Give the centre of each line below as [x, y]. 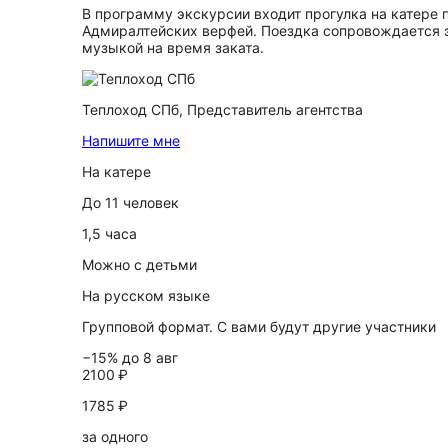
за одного [115, 436]
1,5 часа [109, 233]
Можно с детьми [139, 264]
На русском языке [146, 295]
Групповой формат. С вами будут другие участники [259, 326]
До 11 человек [130, 202]
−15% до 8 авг [130, 357]
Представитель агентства [275, 109]
